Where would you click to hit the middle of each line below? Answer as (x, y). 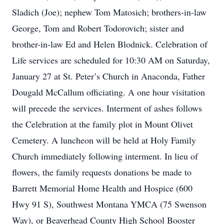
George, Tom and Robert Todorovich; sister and (98, 28)
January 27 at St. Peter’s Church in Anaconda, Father (108, 76)
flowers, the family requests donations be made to (102, 172)
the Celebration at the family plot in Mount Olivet (102, 124)
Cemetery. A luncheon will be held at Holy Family (104, 140)
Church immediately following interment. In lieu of (105, 156)
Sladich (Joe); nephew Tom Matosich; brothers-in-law (109, 12)
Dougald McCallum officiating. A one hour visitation (108, 92)
